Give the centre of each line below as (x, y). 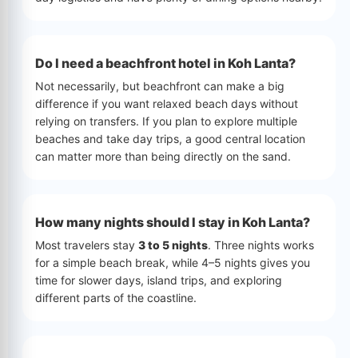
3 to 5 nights (173, 245)
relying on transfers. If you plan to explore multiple (166, 121)
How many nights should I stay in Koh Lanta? (173, 222)
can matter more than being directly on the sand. (163, 156)
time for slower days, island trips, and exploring (159, 280)
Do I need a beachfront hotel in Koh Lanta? (165, 63)
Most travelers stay (87, 245)
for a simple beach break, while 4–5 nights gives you (173, 263)
